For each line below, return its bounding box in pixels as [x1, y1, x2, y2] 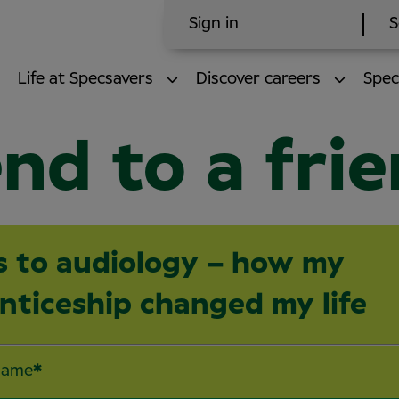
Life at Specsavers [18, 71, 153, 87]
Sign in [189, 16, 239, 32]
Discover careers [196, 71, 321, 87]
